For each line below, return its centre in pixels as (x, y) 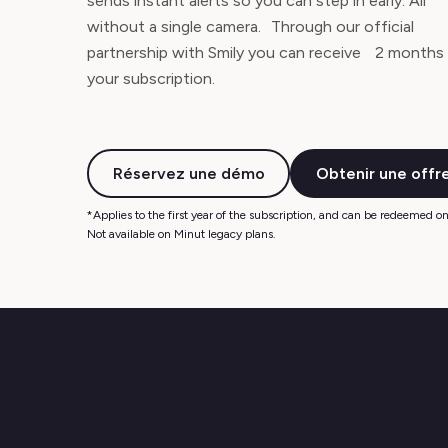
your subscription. (151, 78)
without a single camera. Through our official (250, 26)
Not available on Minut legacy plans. (181, 234)
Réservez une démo (188, 173)
